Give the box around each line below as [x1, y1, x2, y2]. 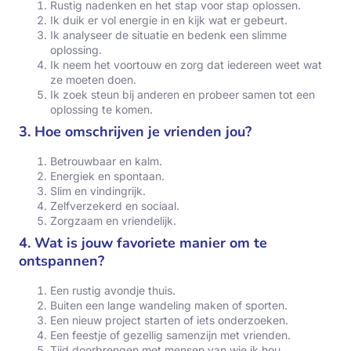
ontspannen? [19, 251, 104, 271]
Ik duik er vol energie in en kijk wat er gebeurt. [50, 13, 288, 27]
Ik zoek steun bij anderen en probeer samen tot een [50, 88, 315, 102]
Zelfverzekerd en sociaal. [50, 199, 179, 213]
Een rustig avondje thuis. [50, 284, 175, 298]
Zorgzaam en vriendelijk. [50, 214, 176, 228]
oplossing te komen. [50, 103, 153, 117]
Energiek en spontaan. [50, 169, 165, 183]
